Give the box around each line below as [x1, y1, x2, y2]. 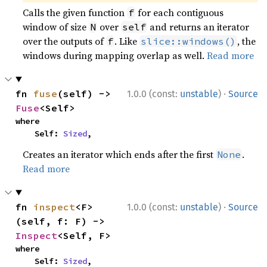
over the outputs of [23, 34, 107, 48]
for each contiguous [135, 5, 224, 19]
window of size [23, 20, 89, 33]
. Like [114, 34, 140, 48]
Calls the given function [23, 5, 128, 19]
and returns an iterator [147, 20, 250, 33]
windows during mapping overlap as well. [23, 48, 207, 62]
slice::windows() [141, 35, 237, 47]
